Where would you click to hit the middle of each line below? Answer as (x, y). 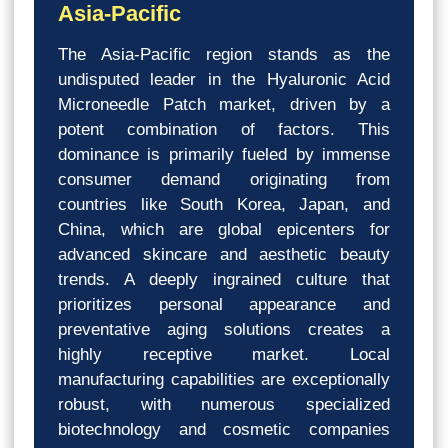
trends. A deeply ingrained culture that (224, 279)
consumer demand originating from (224, 179)
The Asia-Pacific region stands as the (224, 54)
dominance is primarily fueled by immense (224, 154)
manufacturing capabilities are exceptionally (224, 379)
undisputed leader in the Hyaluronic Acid (224, 79)
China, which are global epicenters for (224, 229)
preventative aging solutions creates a (224, 329)
